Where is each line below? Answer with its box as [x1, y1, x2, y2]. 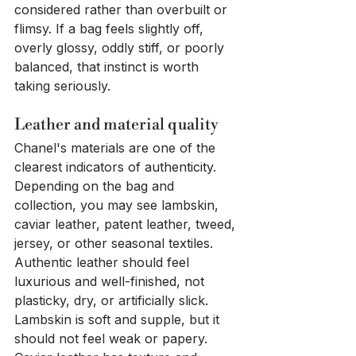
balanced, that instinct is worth [14, 59, 203, 75]
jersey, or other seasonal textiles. [14, 235, 217, 252]
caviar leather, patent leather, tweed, [14, 216, 239, 233]
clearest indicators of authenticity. [14, 159, 220, 176]
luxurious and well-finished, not [14, 273, 208, 290]
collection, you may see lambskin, [14, 197, 222, 214]
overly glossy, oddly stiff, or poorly [14, 40, 228, 56]
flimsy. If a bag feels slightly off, [14, 21, 207, 37]
